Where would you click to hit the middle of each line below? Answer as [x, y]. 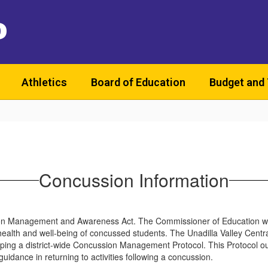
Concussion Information [134, 180]
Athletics [44, 82]
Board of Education [138, 82]
